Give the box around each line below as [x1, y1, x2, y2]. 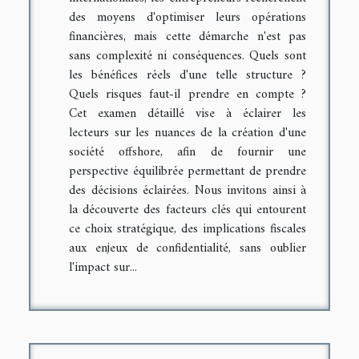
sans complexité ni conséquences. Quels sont [69, 44, 306, 67]
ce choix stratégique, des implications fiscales [69, 217, 306, 240]
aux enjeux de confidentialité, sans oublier [69, 236, 306, 260]
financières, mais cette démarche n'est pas [69, 25, 306, 48]
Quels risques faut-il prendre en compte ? [69, 83, 306, 106]
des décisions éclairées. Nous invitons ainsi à [69, 179, 306, 202]
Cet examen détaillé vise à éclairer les [69, 102, 306, 125]
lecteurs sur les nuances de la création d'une [69, 121, 306, 144]
